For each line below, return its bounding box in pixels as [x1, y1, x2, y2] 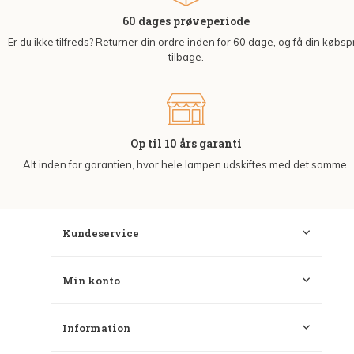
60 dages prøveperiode [122, 13, 250, 29]
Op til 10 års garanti [130, 136, 242, 152]
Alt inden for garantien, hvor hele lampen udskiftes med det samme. [23, 158, 349, 171]
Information [62, 321, 130, 336]
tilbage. [168, 51, 204, 64]
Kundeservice [62, 226, 139, 241]
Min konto [62, 273, 120, 288]
